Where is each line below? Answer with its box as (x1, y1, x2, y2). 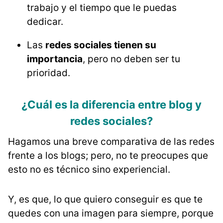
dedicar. (27, 15, 63, 27)
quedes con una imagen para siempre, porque (8, 207, 214, 219)
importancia (27, 53, 83, 65)
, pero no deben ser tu (83, 53, 180, 65)
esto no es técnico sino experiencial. (8, 163, 170, 175)
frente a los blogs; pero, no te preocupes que (8, 149, 208, 161)
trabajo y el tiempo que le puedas (27, 1, 177, 13)
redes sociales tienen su (45, 39, 156, 51)
